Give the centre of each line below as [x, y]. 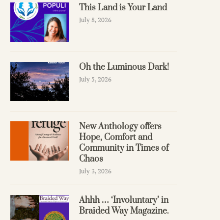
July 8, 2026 [95, 20]
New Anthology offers [120, 127]
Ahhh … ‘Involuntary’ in [124, 201]
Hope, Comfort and [116, 138]
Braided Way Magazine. [124, 211]
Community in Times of [124, 149]
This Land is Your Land [123, 8]
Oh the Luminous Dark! [124, 68]
